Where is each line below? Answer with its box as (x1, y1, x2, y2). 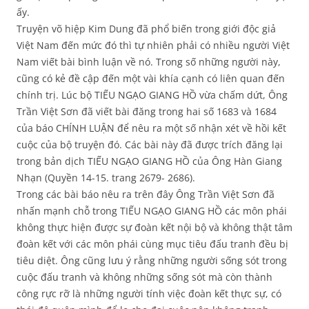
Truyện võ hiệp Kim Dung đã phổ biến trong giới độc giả (17, 22, 276, 36)
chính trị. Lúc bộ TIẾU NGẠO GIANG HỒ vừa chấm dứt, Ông (17, 88, 288, 102)
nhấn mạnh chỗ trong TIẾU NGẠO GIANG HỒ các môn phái (17, 204, 287, 218)
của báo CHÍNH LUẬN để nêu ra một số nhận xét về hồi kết (17, 121, 286, 135)
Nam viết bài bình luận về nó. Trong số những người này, (17, 55, 281, 69)
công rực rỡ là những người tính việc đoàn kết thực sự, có (17, 287, 281, 301)
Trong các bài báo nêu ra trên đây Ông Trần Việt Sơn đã (17, 188, 275, 201)
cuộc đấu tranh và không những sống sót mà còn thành (17, 270, 272, 284)
